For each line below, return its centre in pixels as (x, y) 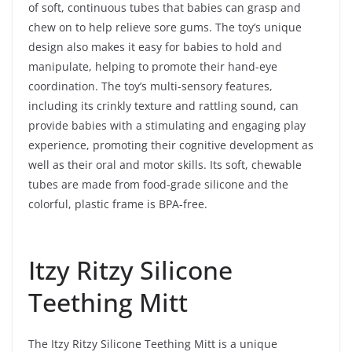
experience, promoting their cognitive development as (171, 145)
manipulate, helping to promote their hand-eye (153, 66)
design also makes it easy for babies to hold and (155, 46)
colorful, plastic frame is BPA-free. (118, 203)
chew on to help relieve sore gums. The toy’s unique (165, 27)
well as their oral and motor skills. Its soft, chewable (165, 164)
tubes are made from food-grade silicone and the (158, 184)
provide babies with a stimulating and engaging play (167, 125)
